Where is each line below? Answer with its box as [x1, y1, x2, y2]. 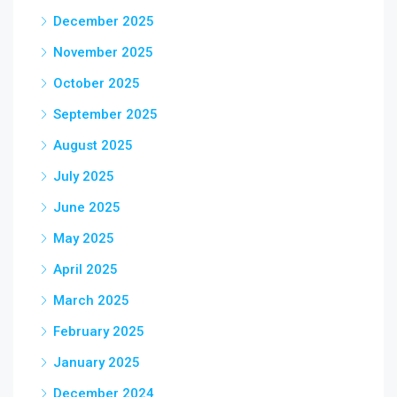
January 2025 [53, 354, 140, 370]
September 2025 [53, 106, 158, 122]
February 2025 [53, 323, 144, 339]
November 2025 [53, 44, 153, 60]
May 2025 [53, 230, 114, 246]
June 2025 [53, 199, 121, 215]
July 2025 [53, 168, 114, 184]
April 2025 [53, 261, 118, 277]
